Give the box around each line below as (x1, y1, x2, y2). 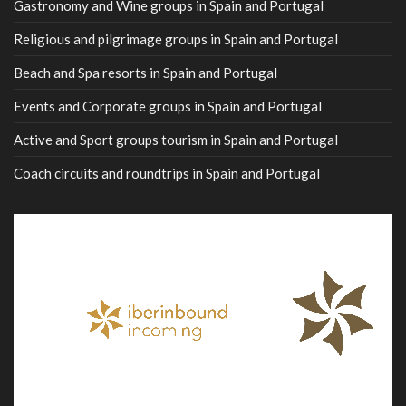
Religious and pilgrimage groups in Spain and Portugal (14, 31, 338, 48)
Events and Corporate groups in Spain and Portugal (14, 98, 322, 115)
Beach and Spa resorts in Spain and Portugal (14, 64, 277, 82)
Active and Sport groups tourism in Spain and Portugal (14, 131, 338, 149)
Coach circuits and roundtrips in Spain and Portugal (14, 165, 320, 182)
